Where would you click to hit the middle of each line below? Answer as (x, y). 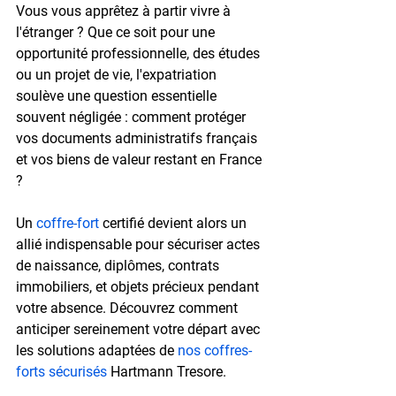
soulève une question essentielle (118, 95)
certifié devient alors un (175, 223)
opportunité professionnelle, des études (140, 53)
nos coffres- (215, 350)
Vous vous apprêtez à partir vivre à (125, 11)
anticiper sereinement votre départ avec (140, 329)
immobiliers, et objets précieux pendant (139, 286)
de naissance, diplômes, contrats (119, 265)
